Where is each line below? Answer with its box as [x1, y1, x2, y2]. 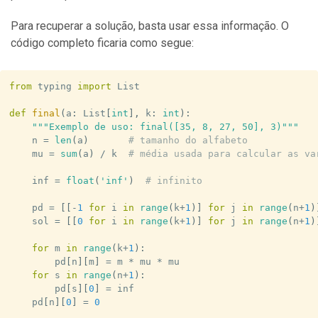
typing [31, 81, 77, 92]
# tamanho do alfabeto [128, 135, 248, 146]
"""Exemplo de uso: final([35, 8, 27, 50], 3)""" [31, 121, 299, 133]
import [77, 81, 111, 92]
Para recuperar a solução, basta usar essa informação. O [11, 18, 289, 33]
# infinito [145, 175, 202, 187]
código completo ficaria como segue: [11, 35, 194, 50]
